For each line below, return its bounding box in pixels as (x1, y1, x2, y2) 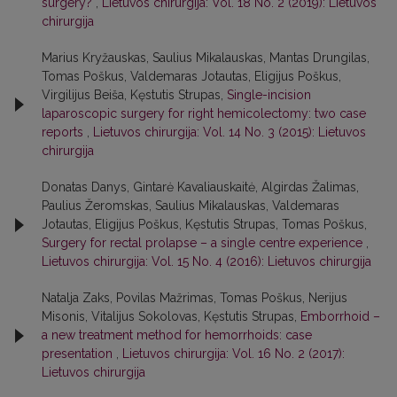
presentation (42, 346, 116, 361)
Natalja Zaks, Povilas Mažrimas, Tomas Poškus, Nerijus (42, 291, 347, 305)
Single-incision (227, 88, 311, 102)
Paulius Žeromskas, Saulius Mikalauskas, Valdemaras (42, 198, 339, 213)
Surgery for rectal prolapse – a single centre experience (42, 236, 366, 250)
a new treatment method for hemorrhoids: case (42, 328, 312, 342)
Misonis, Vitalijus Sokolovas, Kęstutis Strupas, (42, 309, 300, 323)
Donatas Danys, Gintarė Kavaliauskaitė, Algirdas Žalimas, (42, 180, 359, 194)
